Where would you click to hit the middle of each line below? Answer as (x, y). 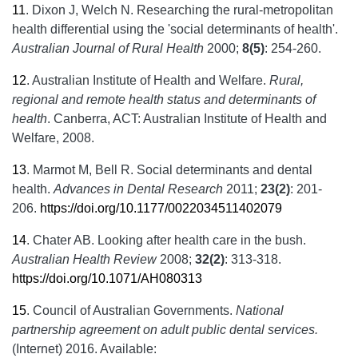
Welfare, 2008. (53, 138)
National (260, 310)
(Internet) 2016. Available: (84, 349)
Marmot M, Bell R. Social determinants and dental (173, 170)
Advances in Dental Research (138, 189)
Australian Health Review (86, 259)
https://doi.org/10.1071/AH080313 (107, 278)
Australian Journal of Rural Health (108, 48)
